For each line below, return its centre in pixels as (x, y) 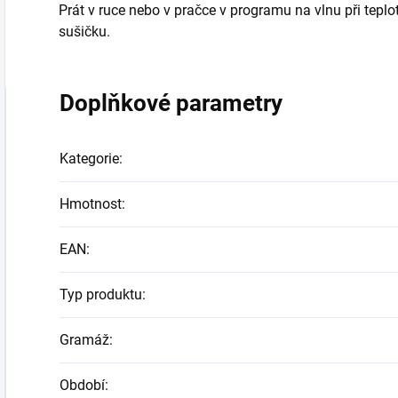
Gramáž (84, 340)
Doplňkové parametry (171, 103)
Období (82, 386)
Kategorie (89, 159)
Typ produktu (101, 295)
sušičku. (84, 32)
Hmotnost (91, 204)
